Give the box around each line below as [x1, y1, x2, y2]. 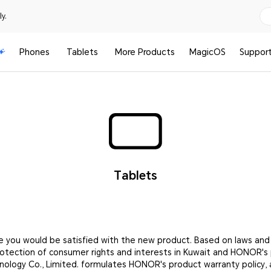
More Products [115, 47, 175, 57]
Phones [19, 47, 50, 57]
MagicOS [189, 47, 226, 57]
